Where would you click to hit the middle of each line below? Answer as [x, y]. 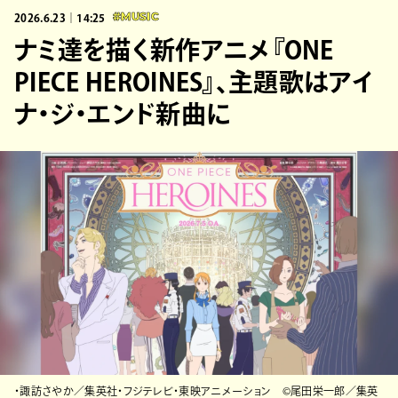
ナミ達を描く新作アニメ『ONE [174, 49]
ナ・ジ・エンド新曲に [123, 113]
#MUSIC [135, 17]
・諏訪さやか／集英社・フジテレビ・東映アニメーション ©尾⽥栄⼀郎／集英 [196, 390]
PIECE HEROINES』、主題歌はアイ [194, 81]
